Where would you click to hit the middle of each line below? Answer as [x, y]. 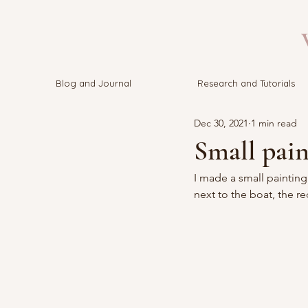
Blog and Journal [93, 83]
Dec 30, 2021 [221, 123]
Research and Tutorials [246, 83]
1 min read [274, 123]
